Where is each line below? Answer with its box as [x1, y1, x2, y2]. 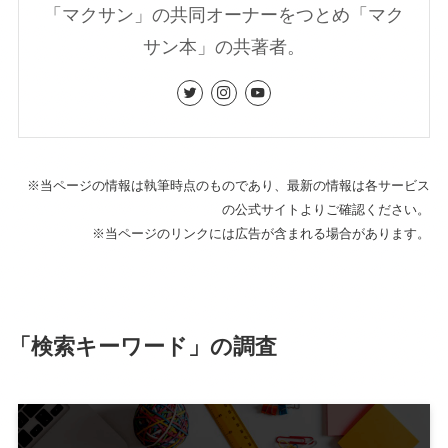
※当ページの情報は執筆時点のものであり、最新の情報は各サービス [27, 177, 431, 193]
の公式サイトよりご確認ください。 [222, 201, 431, 217]
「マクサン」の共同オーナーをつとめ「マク [44, 5, 404, 26]
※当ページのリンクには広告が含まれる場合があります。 [92, 225, 431, 241]
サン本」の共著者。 [143, 37, 305, 58]
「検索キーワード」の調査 [8, 334, 277, 359]
